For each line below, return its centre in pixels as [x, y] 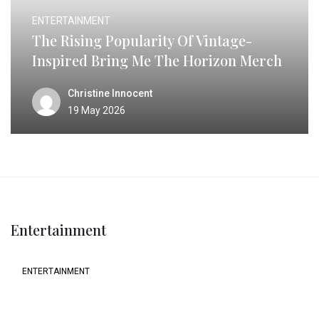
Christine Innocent [110, 93]
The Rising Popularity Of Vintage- [142, 40]
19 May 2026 [96, 110]
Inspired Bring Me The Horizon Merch [157, 60]
